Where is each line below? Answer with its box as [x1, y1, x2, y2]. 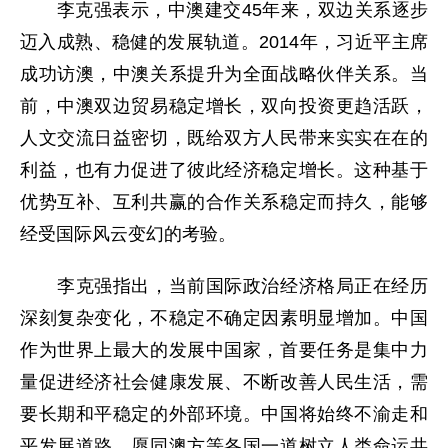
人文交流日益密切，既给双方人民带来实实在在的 [20, 127, 428, 148]
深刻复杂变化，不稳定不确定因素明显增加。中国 [20, 307, 428, 328]
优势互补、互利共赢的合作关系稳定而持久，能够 [20, 191, 428, 212]
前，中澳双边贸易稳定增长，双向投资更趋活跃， [20, 95, 428, 116]
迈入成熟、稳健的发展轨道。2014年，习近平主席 [20, 31, 428, 52]
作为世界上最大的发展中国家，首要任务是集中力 [20, 339, 428, 360]
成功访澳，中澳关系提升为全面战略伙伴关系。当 [20, 63, 428, 84]
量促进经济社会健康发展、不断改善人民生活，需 [20, 371, 428, 392]
